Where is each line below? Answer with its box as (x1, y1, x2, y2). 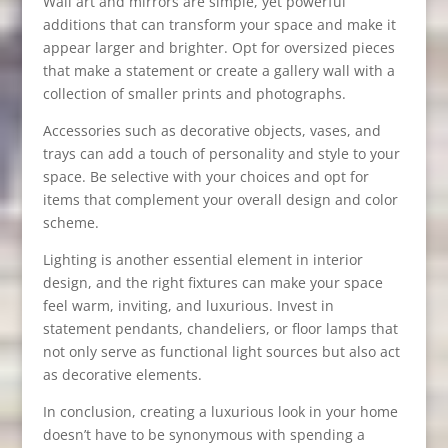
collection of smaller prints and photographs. (42, 83, 346, 103)
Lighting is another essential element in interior (42, 249, 363, 269)
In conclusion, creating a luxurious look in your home (42, 401, 398, 421)
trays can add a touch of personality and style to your (42, 143, 400, 163)
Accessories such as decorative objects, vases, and (42, 120, 381, 140)
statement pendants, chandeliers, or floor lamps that (42, 318, 398, 338)
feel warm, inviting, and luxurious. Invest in (42, 295, 334, 315)
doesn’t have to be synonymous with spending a (42, 424, 365, 444)
